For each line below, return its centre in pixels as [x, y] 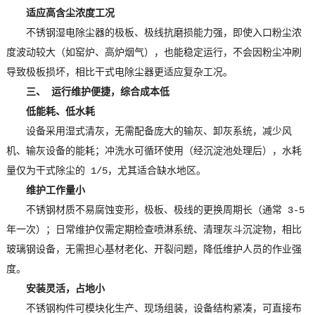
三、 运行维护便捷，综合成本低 [97, 92]
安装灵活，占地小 [65, 289]
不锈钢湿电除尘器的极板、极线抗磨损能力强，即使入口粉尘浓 [163, 33]
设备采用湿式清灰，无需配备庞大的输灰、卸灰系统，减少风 [159, 132]
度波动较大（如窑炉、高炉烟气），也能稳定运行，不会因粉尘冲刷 [154, 53]
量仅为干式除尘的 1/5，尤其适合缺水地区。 [106, 171]
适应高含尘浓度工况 [70, 14]
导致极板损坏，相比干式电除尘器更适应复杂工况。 [119, 73]
